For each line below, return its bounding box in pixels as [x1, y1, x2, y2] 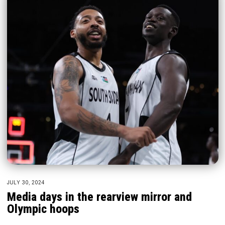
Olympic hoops [7, 201, 79, 216]
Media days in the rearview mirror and [7, 189, 192, 204]
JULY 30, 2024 [7, 179, 44, 185]
